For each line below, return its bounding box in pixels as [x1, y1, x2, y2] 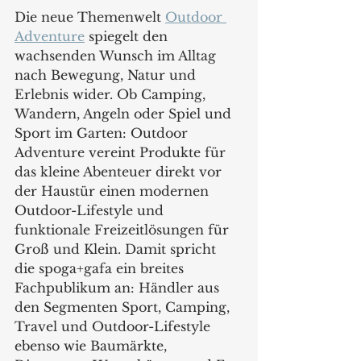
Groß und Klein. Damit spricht [15, 240, 220, 257]
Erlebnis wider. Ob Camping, [15, 85, 210, 102]
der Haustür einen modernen [15, 182, 213, 199]
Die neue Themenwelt [15, 8, 165, 25]
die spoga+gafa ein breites [15, 259, 188, 276]
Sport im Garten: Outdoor [15, 124, 192, 141]
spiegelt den [85, 27, 172, 44]
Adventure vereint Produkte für [15, 143, 230, 160]
